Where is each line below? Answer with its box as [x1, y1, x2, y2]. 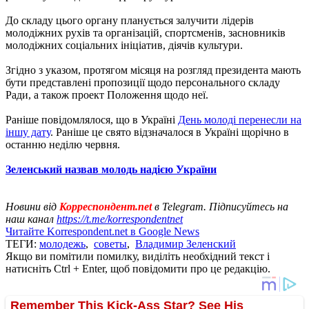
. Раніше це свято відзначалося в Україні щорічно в [50, 126, 289, 138]
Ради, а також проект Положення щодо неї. [6, 88, 208, 101]
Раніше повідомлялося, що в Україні [6, 113, 178, 126]
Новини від [6, 200, 59, 212]
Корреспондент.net [59, 200, 152, 212]
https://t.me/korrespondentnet [57, 212, 183, 225]
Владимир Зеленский [135, 237, 236, 250]
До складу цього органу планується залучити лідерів [6, 14, 254, 26]
